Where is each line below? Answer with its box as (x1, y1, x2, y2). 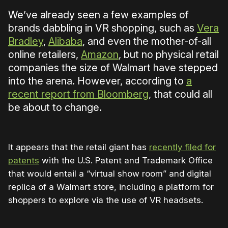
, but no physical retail (119, 48, 219, 61)
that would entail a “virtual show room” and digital (8, 168, 211, 179)
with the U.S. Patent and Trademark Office (39, 155, 213, 166)
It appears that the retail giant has (8, 142, 149, 153)
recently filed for (149, 142, 216, 153)
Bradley (8, 35, 43, 48)
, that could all (149, 88, 212, 101)
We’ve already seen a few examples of (8, 9, 189, 21)
